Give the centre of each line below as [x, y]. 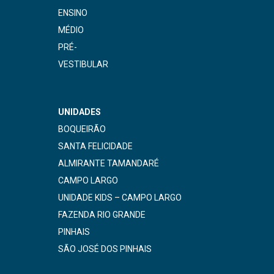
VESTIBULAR [83, 65]
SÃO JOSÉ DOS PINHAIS [105, 249]
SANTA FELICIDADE [95, 146]
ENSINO [73, 13]
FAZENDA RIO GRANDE [102, 215]
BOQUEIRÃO [82, 129]
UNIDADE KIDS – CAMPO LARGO [120, 198]
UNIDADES [80, 112]
